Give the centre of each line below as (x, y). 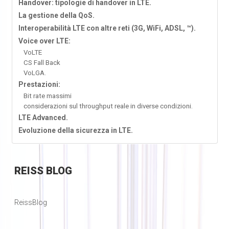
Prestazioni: (39, 85)
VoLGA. (35, 73)
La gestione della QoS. (56, 16)
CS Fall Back (42, 63)
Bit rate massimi (47, 96)
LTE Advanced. (43, 118)
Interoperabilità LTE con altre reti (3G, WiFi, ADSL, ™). (107, 28)
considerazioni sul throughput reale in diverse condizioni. (108, 106)
